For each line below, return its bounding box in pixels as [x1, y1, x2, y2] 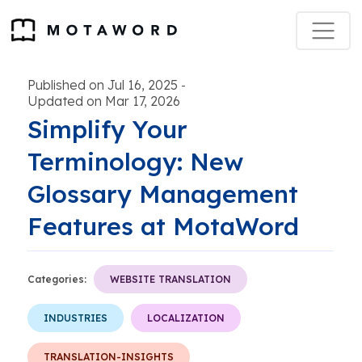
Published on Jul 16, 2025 [27, 77, 178, 93]
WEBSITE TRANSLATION [110, 273, 231, 285]
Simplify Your [27, 114, 187, 145]
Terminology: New [27, 146, 243, 177]
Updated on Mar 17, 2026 [27, 93, 180, 109]
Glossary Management [27, 179, 298, 209]
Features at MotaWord [27, 211, 299, 242]
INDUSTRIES [44, 312, 107, 324]
